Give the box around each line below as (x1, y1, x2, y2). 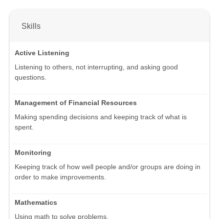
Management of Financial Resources (15, 99, 137, 107)
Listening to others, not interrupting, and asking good (15, 63, 178, 71)
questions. (15, 73, 46, 82)
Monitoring (15, 149, 51, 157)
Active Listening (15, 49, 69, 57)
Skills (22, 21, 41, 30)
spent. (15, 123, 34, 131)
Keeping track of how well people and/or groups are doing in (15, 163, 200, 171)
